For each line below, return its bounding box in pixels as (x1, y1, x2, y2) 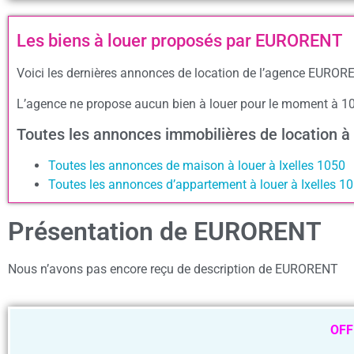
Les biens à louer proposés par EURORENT (17, 31, 342, 51)
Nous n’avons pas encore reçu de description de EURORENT (8, 262, 338, 277)
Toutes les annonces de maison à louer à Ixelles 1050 (48, 158, 345, 174)
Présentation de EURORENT (8, 217, 322, 247)
